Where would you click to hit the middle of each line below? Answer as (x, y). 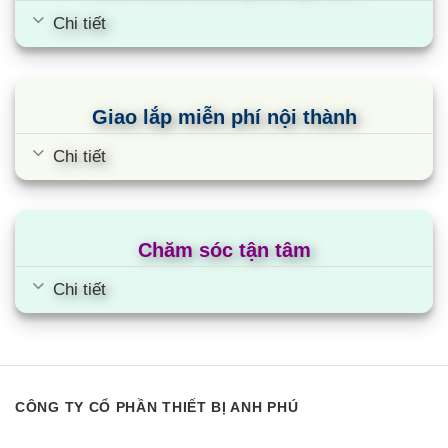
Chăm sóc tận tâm (224, 249)
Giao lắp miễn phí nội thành (224, 116)
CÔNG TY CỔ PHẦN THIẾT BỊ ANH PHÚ (157, 407)
